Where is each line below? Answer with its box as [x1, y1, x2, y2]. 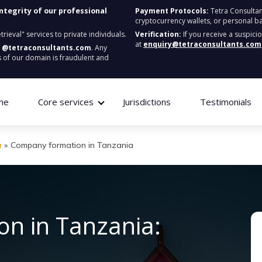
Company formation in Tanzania [11, 140, 133, 150]
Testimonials [199, 96, 251, 108]
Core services [37, 96, 94, 108]
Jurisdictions [122, 96, 171, 108]
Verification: [135, 29, 181, 39]
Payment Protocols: [135, 6, 209, 16]
